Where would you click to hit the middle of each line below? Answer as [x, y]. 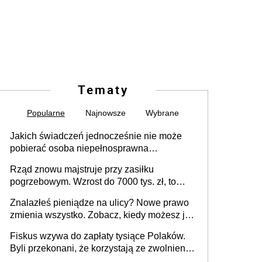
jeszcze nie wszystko [54, 194]
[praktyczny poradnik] [54, 160]
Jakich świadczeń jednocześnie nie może [96, 136]
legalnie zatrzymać [49, 227]
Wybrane [163, 113]
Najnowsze [105, 113]
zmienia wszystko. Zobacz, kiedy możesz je [100, 215]
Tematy [103, 89]
